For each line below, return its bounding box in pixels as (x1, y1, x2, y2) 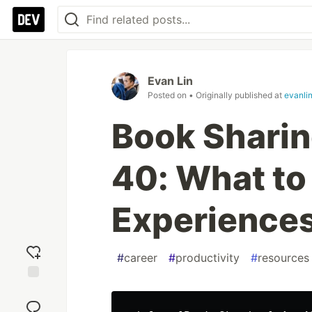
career (124, 251, 157, 265)
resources (258, 251, 309, 265)
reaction (15, 295, 52, 308)
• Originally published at (189, 90, 284, 100)
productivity (175, 251, 240, 265)
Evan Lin (148, 74, 193, 88)
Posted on (148, 90, 189, 100)
